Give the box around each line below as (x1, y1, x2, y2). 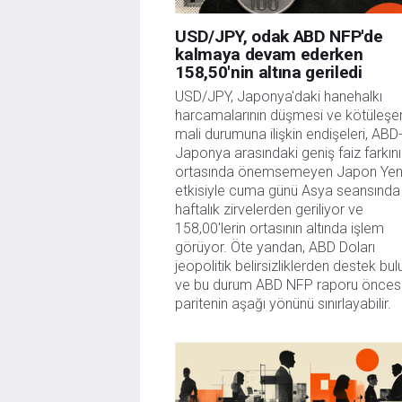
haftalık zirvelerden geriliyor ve (175, 201, 364, 219)
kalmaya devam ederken (175, 44, 363, 66)
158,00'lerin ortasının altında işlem (175, 220, 385, 238)
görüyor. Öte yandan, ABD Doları (175, 239, 376, 257)
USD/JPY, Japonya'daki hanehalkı (175, 88, 383, 106)
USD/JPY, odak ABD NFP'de (175, 26, 383, 48)
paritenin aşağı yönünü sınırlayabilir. (175, 295, 392, 313)
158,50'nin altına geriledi (175, 62, 363, 83)
